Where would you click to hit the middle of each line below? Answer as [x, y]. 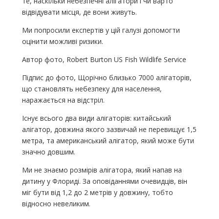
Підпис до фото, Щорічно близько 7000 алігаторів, [107, 77]
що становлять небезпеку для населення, [92, 88]
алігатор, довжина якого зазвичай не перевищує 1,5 [109, 129]
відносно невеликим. [56, 203]
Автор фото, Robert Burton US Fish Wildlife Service [104, 59]
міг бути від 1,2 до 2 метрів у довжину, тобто [97, 192]
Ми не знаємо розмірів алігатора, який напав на [102, 170]
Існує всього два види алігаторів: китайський [96, 118]
